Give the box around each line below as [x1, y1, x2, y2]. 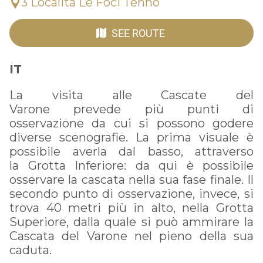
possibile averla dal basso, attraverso [9, 144, 254, 159]
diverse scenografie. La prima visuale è [9, 130, 254, 145]
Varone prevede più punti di [9, 102, 254, 117]
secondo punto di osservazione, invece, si [9, 187, 254, 201]
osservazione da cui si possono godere [9, 116, 254, 131]
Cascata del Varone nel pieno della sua [9, 229, 254, 244]
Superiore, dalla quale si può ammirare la [9, 215, 254, 230]
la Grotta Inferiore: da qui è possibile [9, 159, 254, 173]
